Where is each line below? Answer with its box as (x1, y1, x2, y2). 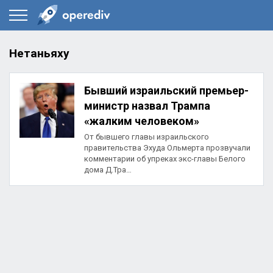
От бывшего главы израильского (84, 132, 209, 142)
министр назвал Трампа (84, 99, 210, 113)
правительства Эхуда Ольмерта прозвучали (84, 143, 250, 153)
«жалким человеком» (84, 115, 199, 128)
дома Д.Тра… (84, 165, 132, 175)
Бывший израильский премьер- (84, 84, 249, 97)
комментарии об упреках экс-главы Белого (84, 154, 246, 164)
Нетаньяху (9, 46, 69, 60)
